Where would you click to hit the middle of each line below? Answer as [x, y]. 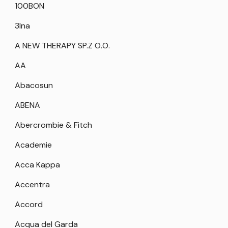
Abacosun [34, 85]
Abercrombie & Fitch [53, 125]
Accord [29, 205]
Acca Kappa [37, 165]
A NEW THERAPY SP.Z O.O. [62, 46]
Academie [33, 145]
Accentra [32, 185]
